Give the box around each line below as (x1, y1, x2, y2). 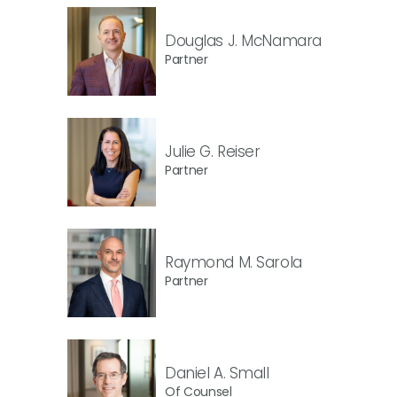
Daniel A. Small (165, 362, 269, 384)
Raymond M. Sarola (165, 251, 302, 273)
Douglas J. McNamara (165, 29, 322, 51)
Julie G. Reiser (165, 140, 261, 162)
